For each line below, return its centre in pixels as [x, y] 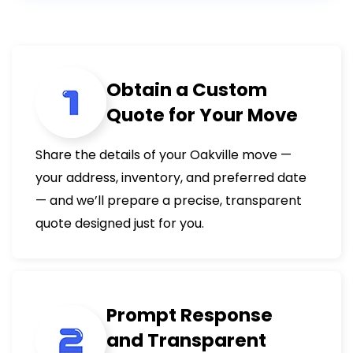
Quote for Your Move [202, 115]
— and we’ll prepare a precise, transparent [169, 201]
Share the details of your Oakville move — [163, 155]
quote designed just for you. [120, 223]
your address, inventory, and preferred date [171, 178]
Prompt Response [190, 315]
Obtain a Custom [187, 90]
